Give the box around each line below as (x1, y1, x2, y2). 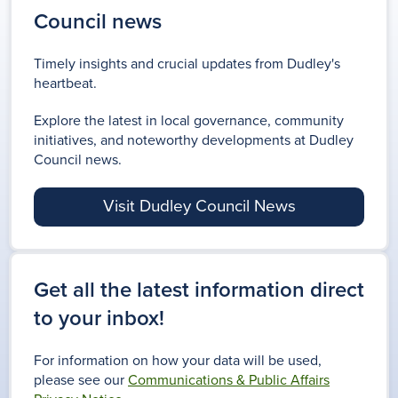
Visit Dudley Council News (102, 196, 296, 217)
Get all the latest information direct (34, 277, 364, 304)
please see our (34, 371, 124, 390)
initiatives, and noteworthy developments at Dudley (34, 131, 354, 150)
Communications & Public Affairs (128, 371, 330, 390)
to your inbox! (34, 306, 164, 332)
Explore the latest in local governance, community (34, 112, 344, 131)
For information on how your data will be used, (34, 352, 322, 370)
